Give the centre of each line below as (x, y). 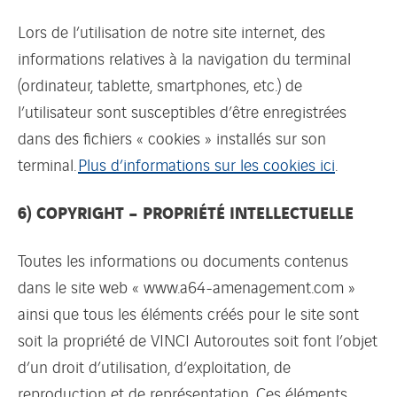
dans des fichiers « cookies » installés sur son (172, 137)
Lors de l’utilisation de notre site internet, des (171, 31)
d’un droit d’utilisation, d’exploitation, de (154, 366)
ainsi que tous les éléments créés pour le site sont (188, 312)
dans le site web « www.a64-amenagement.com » (187, 286)
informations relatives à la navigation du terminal (184, 57)
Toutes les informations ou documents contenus (183, 259)
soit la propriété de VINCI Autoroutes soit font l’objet (198, 339)
